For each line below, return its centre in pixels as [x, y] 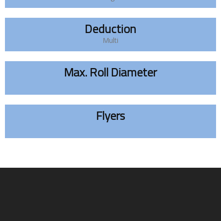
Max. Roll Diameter [110, 72]
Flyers [110, 115]
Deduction [110, 28]
